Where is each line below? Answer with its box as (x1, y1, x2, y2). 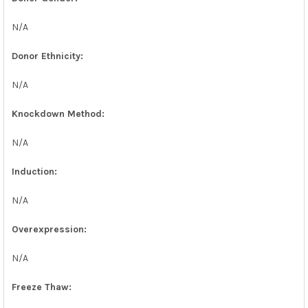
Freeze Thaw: (11, 280, 71, 293)
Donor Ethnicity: (11, 49, 83, 62)
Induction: (11, 165, 57, 177)
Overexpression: (11, 223, 87, 235)
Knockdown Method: (11, 107, 104, 120)
